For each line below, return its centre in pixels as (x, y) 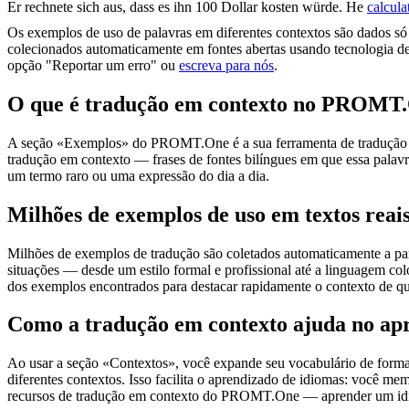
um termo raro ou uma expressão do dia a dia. (138, 175)
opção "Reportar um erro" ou (93, 65)
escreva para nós (226, 65)
